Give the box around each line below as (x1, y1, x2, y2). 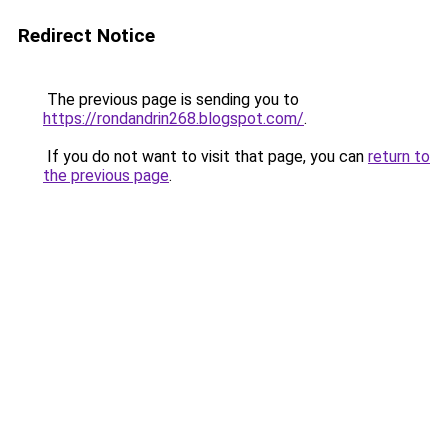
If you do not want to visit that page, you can (43, 147, 368, 166)
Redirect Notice (18, 24, 155, 47)
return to (368, 147, 430, 166)
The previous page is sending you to (43, 90, 299, 109)
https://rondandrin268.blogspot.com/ (43, 109, 304, 128)
